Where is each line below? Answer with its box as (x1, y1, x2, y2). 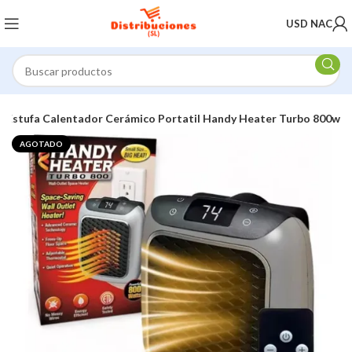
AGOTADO (20, 139, 64, 148)
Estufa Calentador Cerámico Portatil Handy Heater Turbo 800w (6, 112, 340, 125)
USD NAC (286, 16, 332, 30)
